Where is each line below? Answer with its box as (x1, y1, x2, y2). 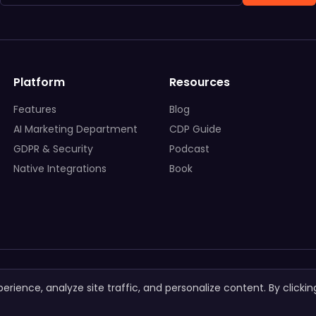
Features (13, 102, 56, 116)
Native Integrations (13, 161, 107, 176)
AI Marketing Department (13, 121, 138, 136)
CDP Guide (169, 121, 221, 136)
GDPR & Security (13, 141, 93, 156)
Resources (169, 73, 230, 90)
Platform (13, 73, 65, 90)
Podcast (169, 141, 209, 156)
